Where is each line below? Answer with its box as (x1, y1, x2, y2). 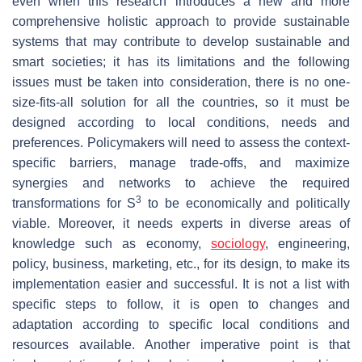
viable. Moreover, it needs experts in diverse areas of (12, 217, 350, 231)
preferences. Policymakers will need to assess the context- (12, 136, 350, 150)
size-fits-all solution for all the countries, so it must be (12, 95, 350, 110)
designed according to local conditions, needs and (12, 116, 350, 130)
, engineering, (264, 237, 351, 251)
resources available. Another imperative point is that (12, 338, 350, 352)
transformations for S (12, 196, 137, 211)
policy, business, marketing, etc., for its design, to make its (12, 257, 350, 271)
